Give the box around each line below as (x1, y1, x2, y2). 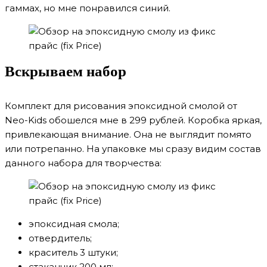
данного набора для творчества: (5, 157, 162, 169)
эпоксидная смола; (29, 218, 119, 229)
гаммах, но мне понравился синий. (5, 2, 170, 14)
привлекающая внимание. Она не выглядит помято (5, 129, 252, 140)
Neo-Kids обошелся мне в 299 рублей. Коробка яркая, (5, 114, 262, 126)
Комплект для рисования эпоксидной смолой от (5, 100, 237, 111)
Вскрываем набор (5, 62, 126, 80)
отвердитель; (29, 232, 92, 244)
